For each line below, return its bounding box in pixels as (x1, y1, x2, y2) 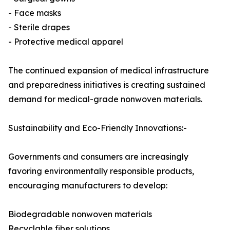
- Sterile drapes (8, 22, 70, 33)
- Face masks (8, 8, 61, 18)
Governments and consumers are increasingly (8, 151, 188, 162)
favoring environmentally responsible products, (8, 166, 194, 177)
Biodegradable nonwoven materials (8, 209, 152, 220)
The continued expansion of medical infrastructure (8, 65, 209, 76)
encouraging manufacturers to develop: (8, 180, 167, 191)
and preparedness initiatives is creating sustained (8, 80, 205, 90)
